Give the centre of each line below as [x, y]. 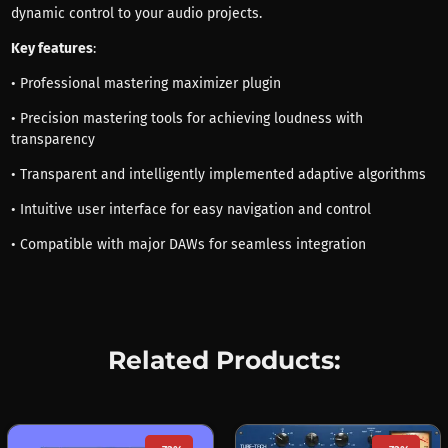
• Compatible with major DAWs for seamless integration [188, 244]
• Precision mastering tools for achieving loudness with [186, 118]
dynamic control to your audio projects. [136, 13]
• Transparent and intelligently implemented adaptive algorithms [218, 174]
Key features [51, 48]
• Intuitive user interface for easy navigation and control [190, 209]
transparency [52, 139]
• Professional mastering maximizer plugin [145, 83]
